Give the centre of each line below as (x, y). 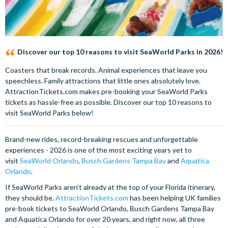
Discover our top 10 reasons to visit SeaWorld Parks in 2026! (120, 52)
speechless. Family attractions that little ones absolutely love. (103, 81)
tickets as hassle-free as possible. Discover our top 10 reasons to (108, 102)
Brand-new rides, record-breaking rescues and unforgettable (102, 139)
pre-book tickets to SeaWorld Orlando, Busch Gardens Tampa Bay (110, 208)
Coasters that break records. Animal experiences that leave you (106, 70)
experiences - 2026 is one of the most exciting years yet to (98, 150)
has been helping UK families (175, 198)
